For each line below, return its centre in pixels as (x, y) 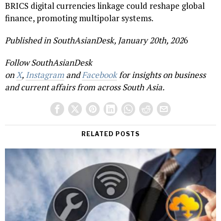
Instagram (45, 75)
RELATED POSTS (110, 134)
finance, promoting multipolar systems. (79, 18)
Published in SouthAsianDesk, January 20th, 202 (94, 40)
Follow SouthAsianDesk (49, 63)
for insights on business (161, 75)
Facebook (99, 75)
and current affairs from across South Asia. (85, 87)
